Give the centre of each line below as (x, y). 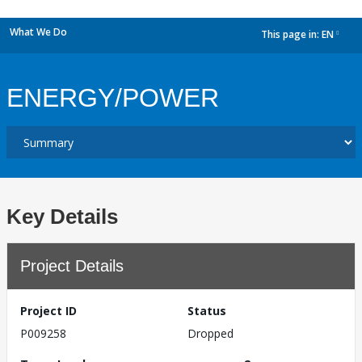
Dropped (210, 333)
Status (207, 311)
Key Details (62, 217)
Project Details (72, 266)
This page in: (291, 35)
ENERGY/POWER (113, 98)
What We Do (38, 32)
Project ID (48, 311)
